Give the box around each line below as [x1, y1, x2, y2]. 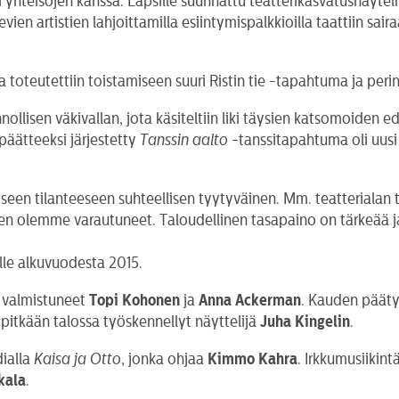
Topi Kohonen [89, 291, 181, 308]
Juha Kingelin [260, 313, 351, 330]
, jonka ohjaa [121, 350, 208, 367]
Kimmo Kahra [208, 350, 298, 367]
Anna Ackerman [199, 291, 302, 308]
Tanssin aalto [140, 131, 229, 148]
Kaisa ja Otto [34, 350, 122, 367]
